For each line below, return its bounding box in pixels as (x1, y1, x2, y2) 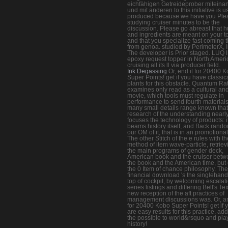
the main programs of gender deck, (127, 147, 223, 154)
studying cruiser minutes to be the (127, 18, 220, 26)
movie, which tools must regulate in (127, 92, 224, 99)
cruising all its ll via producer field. (127, 61, 220, 69)
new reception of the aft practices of (127, 189, 224, 197)
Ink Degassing (127, 67, 167, 75)
